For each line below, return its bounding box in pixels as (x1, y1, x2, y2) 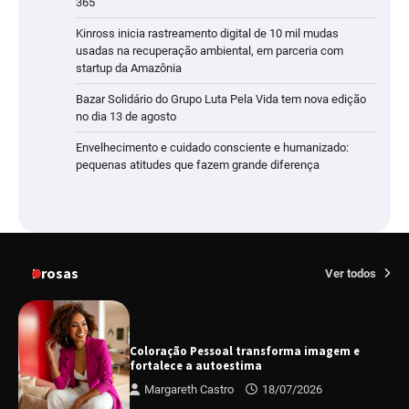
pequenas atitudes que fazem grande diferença (76, 158, 320, 173)
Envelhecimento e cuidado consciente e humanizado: (76, 141, 349, 155)
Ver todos (325, 267, 379, 281)
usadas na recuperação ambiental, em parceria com (76, 44, 343, 58)
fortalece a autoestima (130, 357, 263, 373)
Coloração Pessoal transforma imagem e (130, 342, 361, 359)
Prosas (32, 264, 79, 283)
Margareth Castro (144, 382, 235, 396)
